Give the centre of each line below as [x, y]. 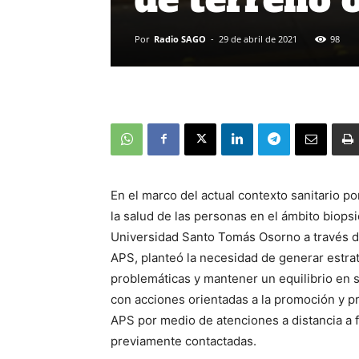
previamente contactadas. [184, 341]
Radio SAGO [180, 38]
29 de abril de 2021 [258, 38]
